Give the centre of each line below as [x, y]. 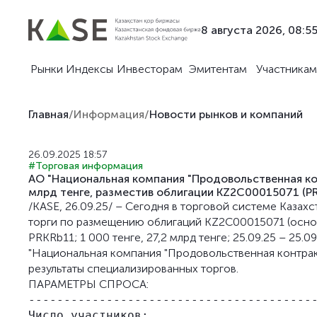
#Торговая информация [86, 166]
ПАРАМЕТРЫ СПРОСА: [88, 284]
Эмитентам [217, 69]
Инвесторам [150, 69]
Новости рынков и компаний [226, 114]
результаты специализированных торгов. [133, 269]
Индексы [90, 69]
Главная [48, 114]
